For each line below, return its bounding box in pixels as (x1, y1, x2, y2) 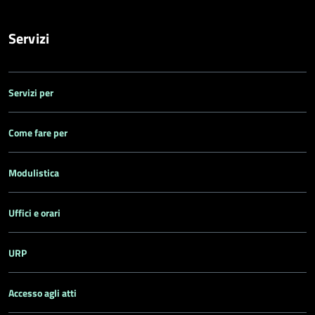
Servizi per (8, 85, 53, 100)
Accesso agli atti (8, 285, 77, 300)
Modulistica (8, 165, 59, 180)
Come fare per (8, 125, 67, 140)
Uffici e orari (8, 205, 60, 220)
